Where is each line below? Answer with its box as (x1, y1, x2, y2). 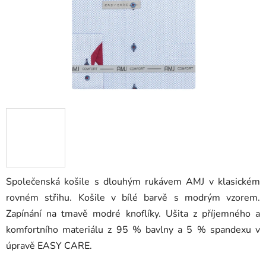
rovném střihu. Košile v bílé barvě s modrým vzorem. (6, 191, 260, 205)
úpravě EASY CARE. (6, 239, 92, 253)
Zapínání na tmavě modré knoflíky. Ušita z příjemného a (6, 207, 260, 221)
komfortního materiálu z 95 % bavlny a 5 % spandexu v (6, 223, 260, 237)
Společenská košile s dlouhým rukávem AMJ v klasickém (6, 175, 260, 189)
